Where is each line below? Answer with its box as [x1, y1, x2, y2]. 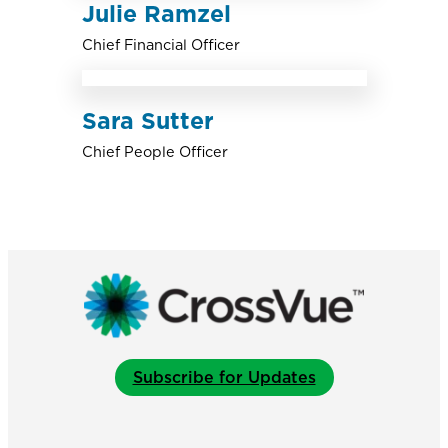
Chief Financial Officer [81, 36, 240, 54]
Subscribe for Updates [132, 368, 316, 388]
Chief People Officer [81, 142, 228, 160]
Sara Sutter [81, 106, 214, 135]
